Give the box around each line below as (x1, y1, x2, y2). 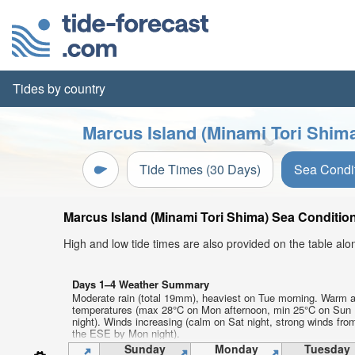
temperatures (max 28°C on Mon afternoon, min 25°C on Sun (72, 302, 351, 317)
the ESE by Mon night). (72, 326, 180, 341)
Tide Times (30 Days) (139, 160, 261, 178)
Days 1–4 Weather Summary (72, 277, 209, 292)
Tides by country (13, 79, 105, 97)
